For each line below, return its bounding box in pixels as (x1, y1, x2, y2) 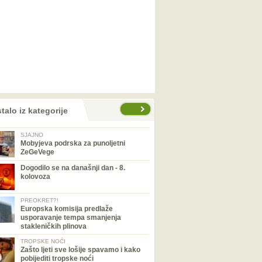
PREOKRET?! (20, 197, 58, 204)
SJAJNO (20, 132, 43, 138)
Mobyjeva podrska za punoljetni (20, 139, 125, 147)
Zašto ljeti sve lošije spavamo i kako (20, 246, 140, 254)
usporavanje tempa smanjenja (20, 213, 121, 222)
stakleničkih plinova (20, 222, 87, 230)
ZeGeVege (20, 148, 54, 156)
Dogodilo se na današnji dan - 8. (20, 164, 125, 172)
